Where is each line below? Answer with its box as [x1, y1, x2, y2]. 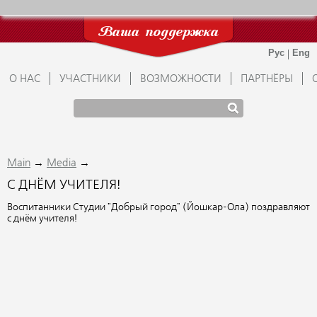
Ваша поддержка [98, 25, 219, 40]
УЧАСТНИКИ [59, 74, 121, 84]
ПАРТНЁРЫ [241, 74, 293, 84]
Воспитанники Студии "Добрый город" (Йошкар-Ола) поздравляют [7, 202, 310, 213]
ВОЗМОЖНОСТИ [140, 74, 221, 84]
